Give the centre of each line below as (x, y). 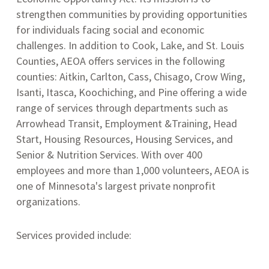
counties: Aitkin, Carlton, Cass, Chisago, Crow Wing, (131, 77)
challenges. (41, 45)
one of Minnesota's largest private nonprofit (116, 186)
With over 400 (172, 155)
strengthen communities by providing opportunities (132, 14)
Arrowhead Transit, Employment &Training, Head (127, 123)
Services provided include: (75, 235)
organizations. (49, 201)
